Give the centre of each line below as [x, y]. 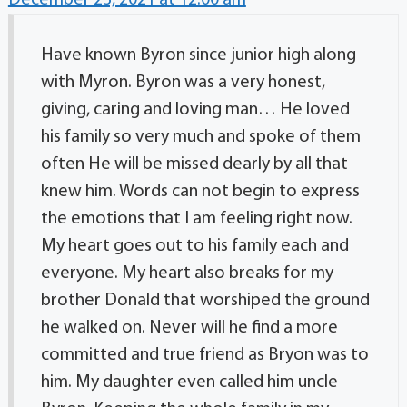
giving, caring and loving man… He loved [195, 110]
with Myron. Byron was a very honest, [183, 83]
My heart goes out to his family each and [194, 246]
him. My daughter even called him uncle [189, 382]
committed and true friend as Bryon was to [204, 355]
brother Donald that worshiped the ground [205, 301]
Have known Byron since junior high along [198, 55]
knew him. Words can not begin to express [200, 192]
